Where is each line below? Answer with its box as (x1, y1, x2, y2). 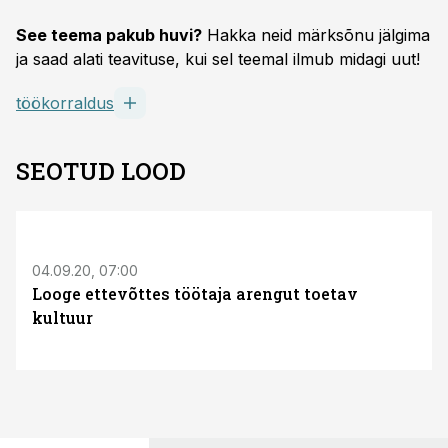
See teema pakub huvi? (16, 25, 202, 45)
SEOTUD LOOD (16, 155, 186, 187)
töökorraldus (16, 93, 114, 113)
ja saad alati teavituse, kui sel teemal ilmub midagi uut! (16, 49, 420, 69)
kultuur (32, 307, 93, 328)
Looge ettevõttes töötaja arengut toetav (32, 283, 358, 304)
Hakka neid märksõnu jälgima (202, 25, 430, 45)
